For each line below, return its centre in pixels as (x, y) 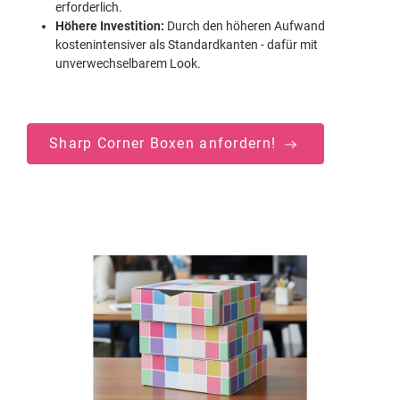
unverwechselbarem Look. (128, 63)
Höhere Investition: (110, 26)
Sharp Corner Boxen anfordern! (165, 143)
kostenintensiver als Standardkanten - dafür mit (187, 45)
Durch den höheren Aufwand (245, 26)
